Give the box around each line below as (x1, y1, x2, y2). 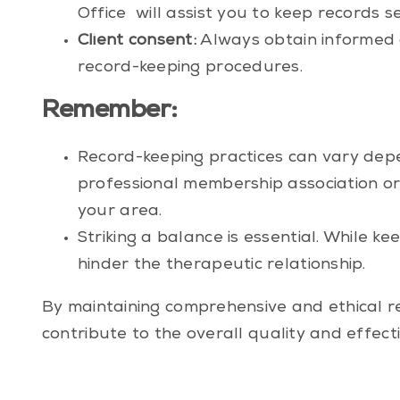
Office (77, 6, 127, 23)
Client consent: (77, 33, 197, 50)
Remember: (41, 99, 178, 125)
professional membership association (77, 177, 379, 194)
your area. (77, 204, 162, 221)
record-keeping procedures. (77, 60, 303, 77)
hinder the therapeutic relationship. (77, 257, 366, 274)
